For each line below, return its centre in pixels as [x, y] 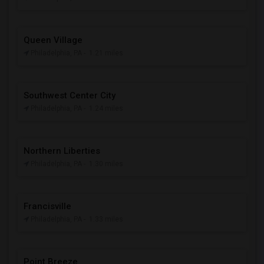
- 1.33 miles [103, 219]
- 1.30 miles [103, 164]
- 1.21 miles [103, 53]
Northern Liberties [62, 151]
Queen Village [53, 40]
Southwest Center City [70, 95]
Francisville [47, 206]
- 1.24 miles [103, 108]
